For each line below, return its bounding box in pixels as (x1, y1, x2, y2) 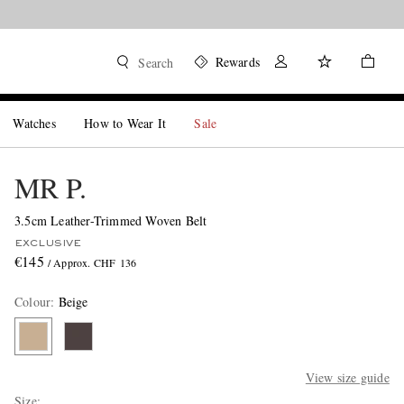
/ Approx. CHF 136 (47, 255, 137, 270)
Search (138, 54, 174, 71)
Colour (14, 293, 51, 310)
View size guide (305, 369, 390, 386)
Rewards (215, 53, 260, 70)
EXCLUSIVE (14, 239, 81, 248)
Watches (13, 115, 56, 132)
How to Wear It (84, 115, 167, 132)
